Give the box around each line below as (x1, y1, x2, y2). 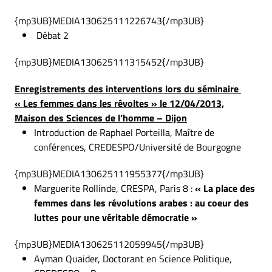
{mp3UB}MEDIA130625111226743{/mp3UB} (15, 13, 204, 28)
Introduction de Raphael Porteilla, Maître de (34, 125, 214, 140)
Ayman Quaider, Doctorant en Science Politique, (34, 251, 232, 266)
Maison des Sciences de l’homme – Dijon (15, 110, 187, 125)
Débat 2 (34, 28, 69, 42)
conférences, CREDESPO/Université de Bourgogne (34, 140, 241, 154)
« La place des (195, 181, 255, 195)
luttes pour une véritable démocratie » (34, 210, 197, 225)
